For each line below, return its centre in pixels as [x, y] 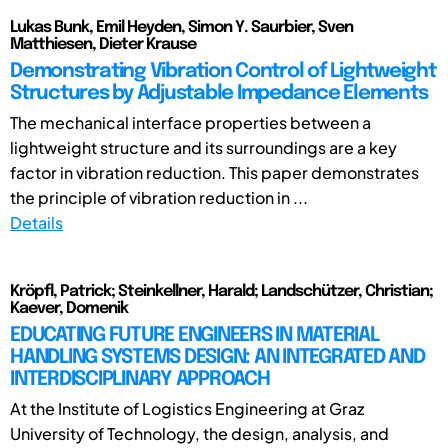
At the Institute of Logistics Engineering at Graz [187, 408]
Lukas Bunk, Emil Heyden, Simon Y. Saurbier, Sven [181, 27]
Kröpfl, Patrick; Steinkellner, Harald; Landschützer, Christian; [221, 291]
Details [36, 222]
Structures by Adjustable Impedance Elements [219, 93]
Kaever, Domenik [69, 308]
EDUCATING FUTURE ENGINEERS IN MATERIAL [194, 335]
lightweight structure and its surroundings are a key [203, 147]
